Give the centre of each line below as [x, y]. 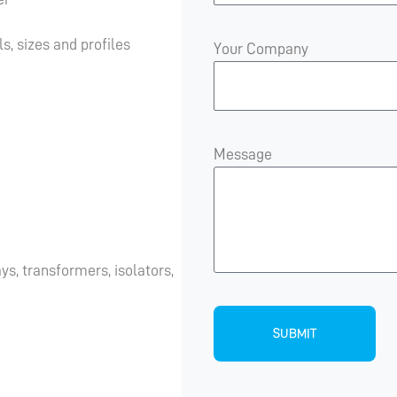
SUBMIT [295, 334]
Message [243, 154]
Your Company [261, 49]
